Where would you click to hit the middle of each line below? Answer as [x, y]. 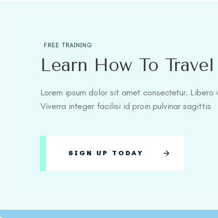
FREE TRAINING [68, 45]
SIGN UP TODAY [106, 153]
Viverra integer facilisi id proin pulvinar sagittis [127, 106]
